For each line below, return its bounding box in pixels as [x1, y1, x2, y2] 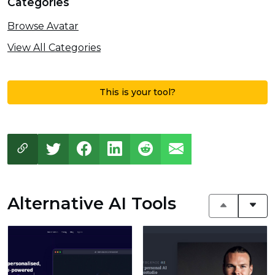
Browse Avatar [7, 20, 79, 33]
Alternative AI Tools [7, 193, 176, 214]
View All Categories [7, 42, 101, 54]
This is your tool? [99, 86, 176, 98]
